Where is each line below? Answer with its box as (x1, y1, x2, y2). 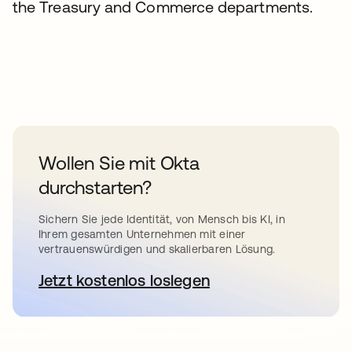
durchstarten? (38, 177, 152, 198)
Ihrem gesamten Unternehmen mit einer (38, 228, 246, 240)
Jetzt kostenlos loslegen (38, 271, 210, 289)
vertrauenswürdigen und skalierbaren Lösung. (38, 243, 276, 255)
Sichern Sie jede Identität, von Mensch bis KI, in (38, 213, 285, 225)
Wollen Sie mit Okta (38, 152, 200, 174)
